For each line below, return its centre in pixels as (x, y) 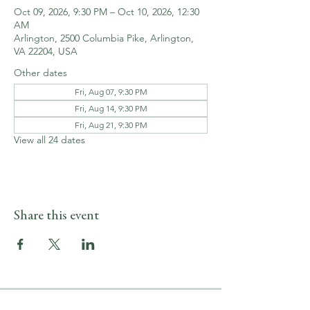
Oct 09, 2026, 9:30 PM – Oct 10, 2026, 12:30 (107, 12)
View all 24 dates (49, 140)
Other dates (40, 73)
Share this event (56, 216)
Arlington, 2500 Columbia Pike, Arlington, (104, 38)
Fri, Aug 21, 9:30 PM (111, 125)
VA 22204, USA (46, 51)
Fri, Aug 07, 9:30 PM (111, 92)
